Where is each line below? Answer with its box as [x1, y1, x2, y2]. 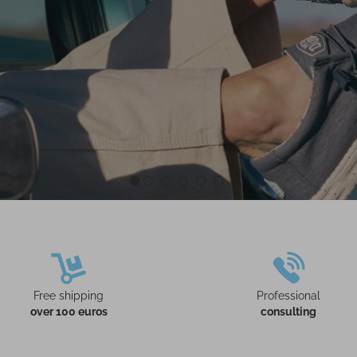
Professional [257, 289, 320, 302]
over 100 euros [29, 305, 108, 318]
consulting [261, 305, 316, 318]
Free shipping [33, 289, 104, 302]
